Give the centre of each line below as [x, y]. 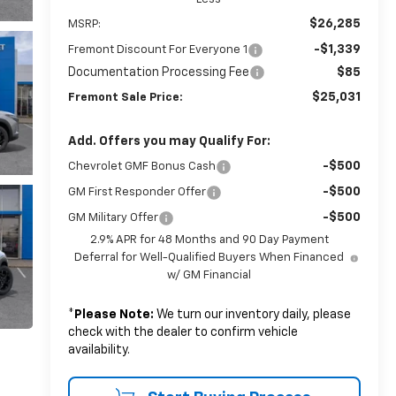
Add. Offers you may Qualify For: [169, 141]
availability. [99, 350]
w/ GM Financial [209, 275]
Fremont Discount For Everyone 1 [157, 49]
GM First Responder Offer [137, 192]
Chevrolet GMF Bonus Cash [141, 166]
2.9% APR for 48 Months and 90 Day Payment [209, 240]
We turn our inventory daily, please [252, 314]
